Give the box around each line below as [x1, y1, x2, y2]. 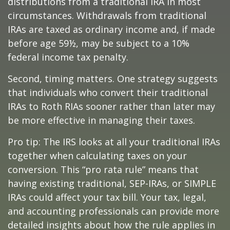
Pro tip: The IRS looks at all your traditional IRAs [8, 135, 220, 148]
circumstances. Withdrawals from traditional [8, 9, 206, 22]
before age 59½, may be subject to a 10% [8, 36, 189, 49]
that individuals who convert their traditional [8, 86, 208, 99]
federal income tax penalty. [8, 50, 128, 63]
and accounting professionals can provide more [8, 204, 219, 217]
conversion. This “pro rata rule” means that [8, 163, 199, 176]
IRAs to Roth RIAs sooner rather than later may [8, 100, 215, 112]
